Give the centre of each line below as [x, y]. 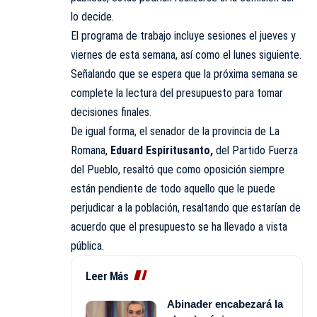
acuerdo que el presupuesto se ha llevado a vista [179, 226]
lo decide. [92, 16]
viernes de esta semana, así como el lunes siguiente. [186, 54]
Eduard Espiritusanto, [163, 150]
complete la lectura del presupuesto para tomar [177, 93]
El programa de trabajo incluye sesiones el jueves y [183, 35]
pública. [87, 246]
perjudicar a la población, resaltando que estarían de [186, 207]
